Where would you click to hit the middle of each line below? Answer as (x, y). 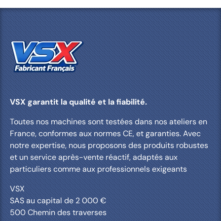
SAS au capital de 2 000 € (58, 200)
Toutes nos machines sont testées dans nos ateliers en (109, 121)
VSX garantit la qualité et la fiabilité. (78, 102)
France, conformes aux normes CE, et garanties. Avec (105, 133)
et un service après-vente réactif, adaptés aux (94, 157)
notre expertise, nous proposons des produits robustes (109, 145)
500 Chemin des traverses (58, 212)
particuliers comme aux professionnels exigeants (98, 169)
